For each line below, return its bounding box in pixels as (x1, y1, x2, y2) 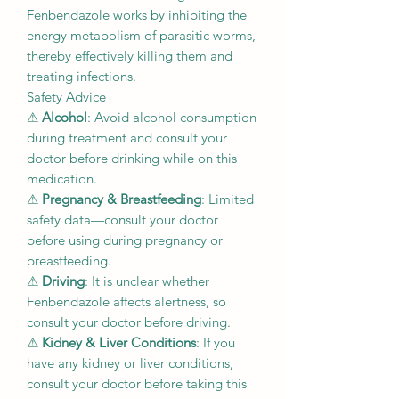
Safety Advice (27, 88, 106, 106)
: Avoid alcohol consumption (87, 109, 256, 126)
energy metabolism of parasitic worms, (27, 27, 256, 45)
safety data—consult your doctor (27, 211, 218, 229)
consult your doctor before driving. (27, 313, 231, 331)
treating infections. (27, 68, 136, 85)
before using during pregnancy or (27, 232, 223, 249)
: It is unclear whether (85, 273, 209, 290)
